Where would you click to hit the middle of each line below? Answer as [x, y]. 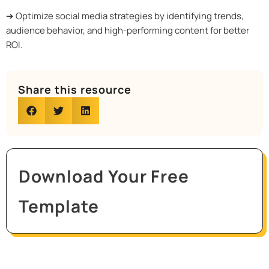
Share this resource [75, 90]
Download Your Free [104, 176]
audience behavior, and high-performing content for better [128, 31]
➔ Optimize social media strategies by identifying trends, [125, 16]
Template [59, 206]
